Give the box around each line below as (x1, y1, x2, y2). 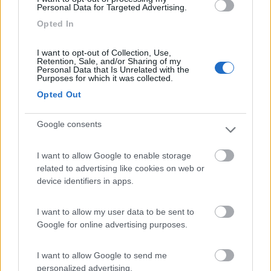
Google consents (37, 119, 102, 129)
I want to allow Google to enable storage (37, 150, 191, 160)
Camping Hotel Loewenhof (102, 145, 195, 155)
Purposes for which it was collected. (37, 73, 173, 83)
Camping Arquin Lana (102, 13, 178, 22)
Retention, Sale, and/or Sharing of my (37, 56, 181, 66)
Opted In (37, 18, 74, 28)
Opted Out (37, 89, 82, 99)
